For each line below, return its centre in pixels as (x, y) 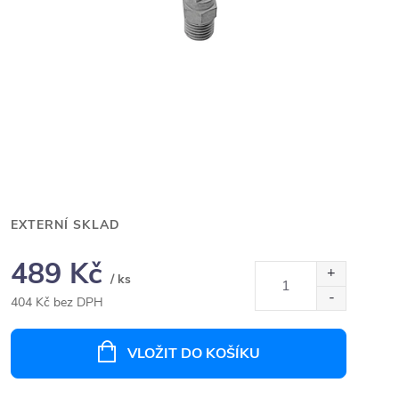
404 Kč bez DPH (57, 302)
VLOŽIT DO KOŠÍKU (193, 354)
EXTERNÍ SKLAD (65, 225)
